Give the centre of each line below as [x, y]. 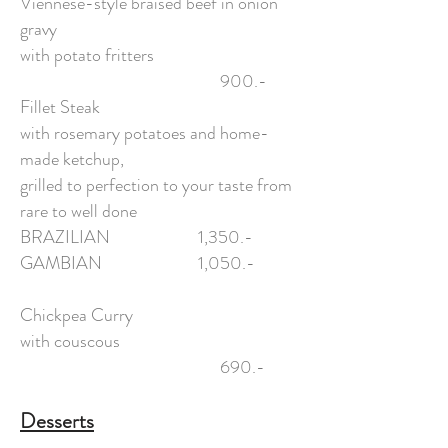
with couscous [126, 341]
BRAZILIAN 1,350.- [136, 237]
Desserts [57, 421]
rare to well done [78, 211]
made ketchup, [72, 159]
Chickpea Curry [142, 315]
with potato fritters [103, 55]
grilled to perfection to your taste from [156, 185]
